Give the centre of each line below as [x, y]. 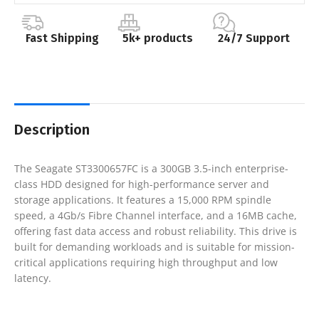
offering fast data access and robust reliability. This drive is [156, 231]
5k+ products [158, 38]
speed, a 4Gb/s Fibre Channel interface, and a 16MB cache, [156, 215]
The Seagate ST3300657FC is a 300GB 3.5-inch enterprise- [151, 168]
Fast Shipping [62, 38]
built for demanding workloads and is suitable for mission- [155, 246]
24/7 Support [254, 38]
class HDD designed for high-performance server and [142, 184]
